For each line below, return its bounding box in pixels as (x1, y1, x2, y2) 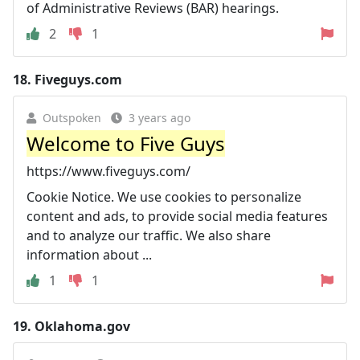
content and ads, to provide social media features (27, 207, 328, 225)
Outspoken (43, 110, 101, 125)
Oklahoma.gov (35, 317, 130, 335)
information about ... (27, 246, 152, 264)
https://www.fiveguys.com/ (27, 162, 190, 180)
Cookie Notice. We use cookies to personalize (27, 188, 301, 206)
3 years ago (129, 110, 190, 125)
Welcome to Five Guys (27, 130, 225, 157)
